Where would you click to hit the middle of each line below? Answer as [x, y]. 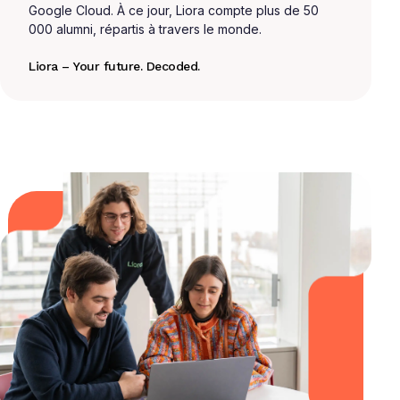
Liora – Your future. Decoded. [114, 67]
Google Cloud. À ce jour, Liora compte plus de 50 [174, 11]
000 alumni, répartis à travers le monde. [145, 29]
